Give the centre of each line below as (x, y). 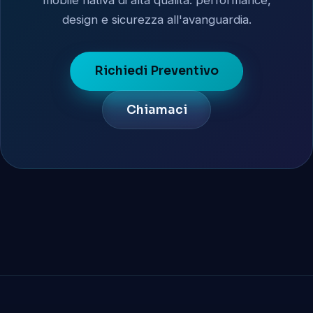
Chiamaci (156, 109)
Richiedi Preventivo (156, 70)
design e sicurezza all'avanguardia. (156, 19)
